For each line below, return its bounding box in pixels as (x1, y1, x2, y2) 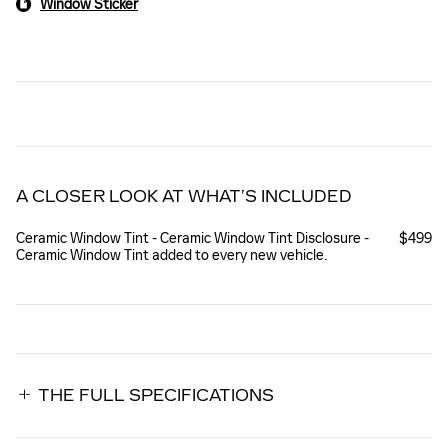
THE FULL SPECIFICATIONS (38, 385, 274, 405)
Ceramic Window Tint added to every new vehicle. (16, 246, 327, 264)
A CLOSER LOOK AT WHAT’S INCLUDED (16, 186, 352, 206)
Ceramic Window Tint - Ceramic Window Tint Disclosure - (16, 229, 369, 247)
